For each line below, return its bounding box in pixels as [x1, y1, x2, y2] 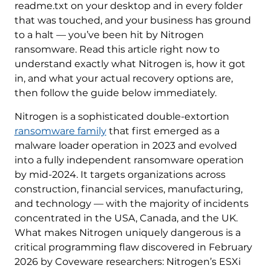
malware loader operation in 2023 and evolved [14, 140, 237, 151]
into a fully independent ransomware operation [14, 154, 244, 166]
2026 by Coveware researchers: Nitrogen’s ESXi [14, 256, 241, 267]
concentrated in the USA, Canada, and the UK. [14, 212, 238, 224]
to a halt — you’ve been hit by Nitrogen [14, 29, 204, 41]
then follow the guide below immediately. [14, 87, 217, 99]
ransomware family [14, 125, 106, 137]
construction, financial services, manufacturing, [14, 183, 243, 195]
